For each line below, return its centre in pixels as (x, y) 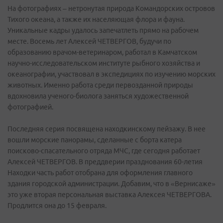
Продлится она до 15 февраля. (57, 206)
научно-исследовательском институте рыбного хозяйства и (104, 63)
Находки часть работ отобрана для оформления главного (100, 173)
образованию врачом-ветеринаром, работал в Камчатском (102, 52)
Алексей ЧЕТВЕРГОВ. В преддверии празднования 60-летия (105, 162)
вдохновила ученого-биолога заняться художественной (98, 96)
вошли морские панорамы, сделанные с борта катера (95, 140)
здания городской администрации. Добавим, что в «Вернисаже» (111, 184)
